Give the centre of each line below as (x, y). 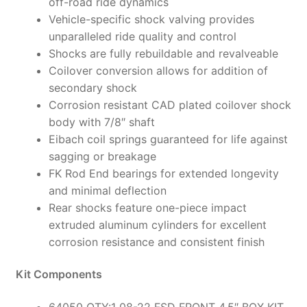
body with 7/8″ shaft (101, 122)
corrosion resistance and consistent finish (156, 242)
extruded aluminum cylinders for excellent (157, 224)
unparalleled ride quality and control (142, 36)
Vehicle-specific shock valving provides (151, 19)
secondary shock (93, 87)
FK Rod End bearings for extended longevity (163, 173)
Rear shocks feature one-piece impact (147, 207)
